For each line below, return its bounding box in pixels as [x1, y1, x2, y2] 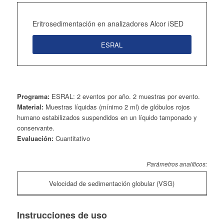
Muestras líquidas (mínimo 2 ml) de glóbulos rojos [43, 101, 190, 111]
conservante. [16, 122, 54, 132]
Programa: [16, 91, 49, 101]
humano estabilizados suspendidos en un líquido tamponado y [16, 112, 197, 122]
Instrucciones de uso [16, 208, 107, 221]
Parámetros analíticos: [146, 159, 207, 168]
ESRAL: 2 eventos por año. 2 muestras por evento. [49, 91, 200, 101]
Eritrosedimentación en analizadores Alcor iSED [32, 18, 183, 28]
